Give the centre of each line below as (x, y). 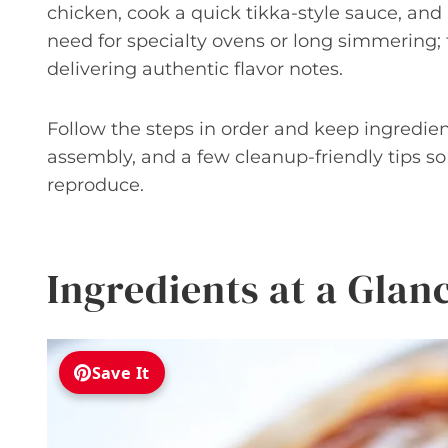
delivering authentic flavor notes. (195, 69)
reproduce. (95, 185)
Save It (120, 372)
